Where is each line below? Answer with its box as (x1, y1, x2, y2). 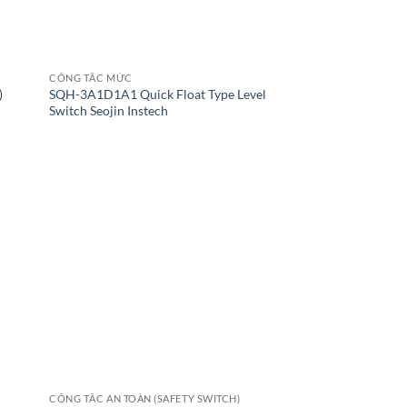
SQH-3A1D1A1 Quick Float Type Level (49, 86, 267, 103)
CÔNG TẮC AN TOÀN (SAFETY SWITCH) (49, 392, 241, 404)
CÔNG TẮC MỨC (49, 72, 133, 84)
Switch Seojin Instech (49, 103, 169, 119)
